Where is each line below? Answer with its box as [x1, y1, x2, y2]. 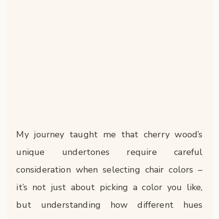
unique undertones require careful [16, 146, 203, 158]
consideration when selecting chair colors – [16, 164, 203, 176]
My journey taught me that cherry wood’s [16, 129, 203, 141]
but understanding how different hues [16, 199, 203, 211]
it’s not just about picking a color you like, [16, 181, 203, 194]
